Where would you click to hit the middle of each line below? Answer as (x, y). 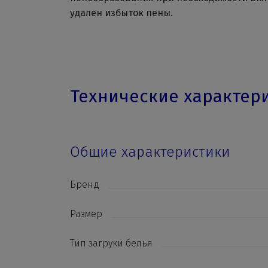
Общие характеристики (150, 152)
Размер (86, 214)
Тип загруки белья (111, 243)
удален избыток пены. (121, 13)
